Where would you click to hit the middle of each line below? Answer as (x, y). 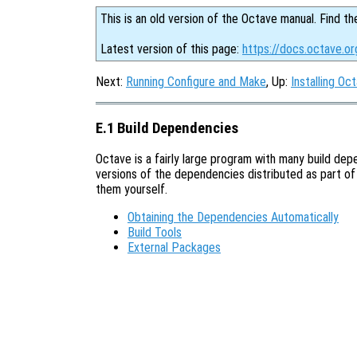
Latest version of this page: (171, 49)
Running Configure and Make (196, 82)
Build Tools (155, 233)
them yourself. (131, 190)
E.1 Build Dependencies (167, 128)
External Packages (174, 248)
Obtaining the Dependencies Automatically (233, 218)
